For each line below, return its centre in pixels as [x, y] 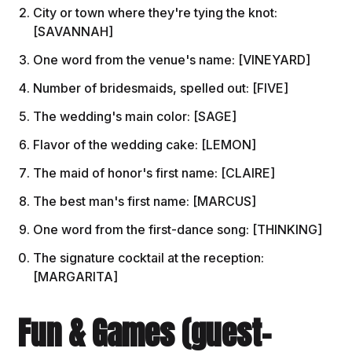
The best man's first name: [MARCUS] [145, 202]
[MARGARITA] [76, 277]
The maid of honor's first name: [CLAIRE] [154, 173]
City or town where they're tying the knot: [156, 13]
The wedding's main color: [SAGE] [135, 117]
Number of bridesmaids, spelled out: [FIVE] [161, 88]
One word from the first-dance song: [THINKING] [178, 230]
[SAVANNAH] [73, 32]
